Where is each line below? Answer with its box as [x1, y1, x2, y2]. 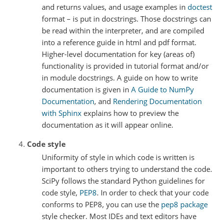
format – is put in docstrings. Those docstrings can [42, 13, 211, 24]
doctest [188, 1, 212, 12]
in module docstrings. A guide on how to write [42, 72, 198, 82]
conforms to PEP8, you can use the [42, 199, 161, 209]
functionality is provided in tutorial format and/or [42, 60, 209, 71]
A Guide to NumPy [131, 84, 194, 94]
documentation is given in [42, 84, 131, 94]
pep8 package [161, 199, 208, 209]
